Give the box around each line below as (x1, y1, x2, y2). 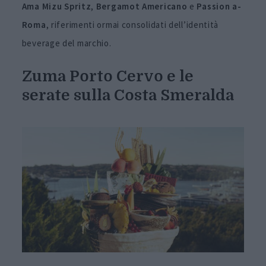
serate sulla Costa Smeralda (21, 87, 234, 104)
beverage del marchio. (21, 37, 112, 49)
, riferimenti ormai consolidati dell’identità (46, 19, 219, 31)
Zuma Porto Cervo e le (21, 68, 194, 85)
